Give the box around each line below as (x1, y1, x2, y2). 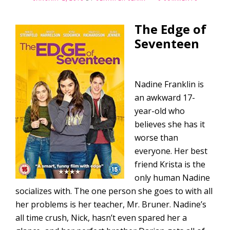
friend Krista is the (135, 159, 205, 170)
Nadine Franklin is (135, 79, 204, 90)
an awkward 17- (135, 92, 195, 103)
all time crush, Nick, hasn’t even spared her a (15, 212, 187, 223)
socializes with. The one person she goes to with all (15, 185, 213, 197)
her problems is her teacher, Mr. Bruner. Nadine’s (15, 199, 206, 210)
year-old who (135, 105, 185, 117)
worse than (135, 132, 178, 143)
